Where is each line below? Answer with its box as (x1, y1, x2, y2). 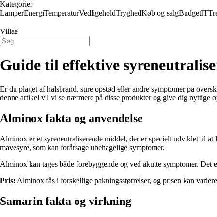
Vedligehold (79, 9, 116, 17)
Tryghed (116, 9, 141, 17)
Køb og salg (141, 9, 179, 17)
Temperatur (44, 9, 79, 17)
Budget (179, 9, 201, 17)
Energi (24, 9, 44, 17)
